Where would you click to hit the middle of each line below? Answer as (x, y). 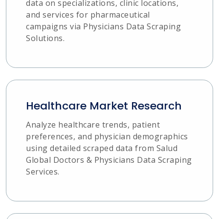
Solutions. (45, 38)
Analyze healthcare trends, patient (93, 125)
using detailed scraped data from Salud (102, 148)
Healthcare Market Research (104, 106)
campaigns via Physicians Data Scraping (103, 27)
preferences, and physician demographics (107, 137)
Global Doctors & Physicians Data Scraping (109, 160)
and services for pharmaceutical (88, 15)
